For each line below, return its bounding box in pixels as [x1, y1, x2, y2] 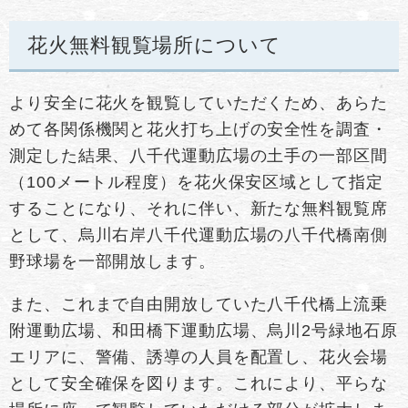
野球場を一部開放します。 [9, 251, 216, 270]
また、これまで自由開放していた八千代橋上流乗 [9, 294, 388, 313]
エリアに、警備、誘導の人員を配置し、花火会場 [9, 347, 388, 366]
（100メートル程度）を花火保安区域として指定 [9, 172, 383, 191]
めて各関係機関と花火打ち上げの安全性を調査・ [9, 119, 388, 138]
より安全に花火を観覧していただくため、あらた [9, 93, 388, 112]
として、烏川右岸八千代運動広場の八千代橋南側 [9, 225, 388, 244]
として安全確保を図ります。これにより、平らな [9, 373, 388, 393]
